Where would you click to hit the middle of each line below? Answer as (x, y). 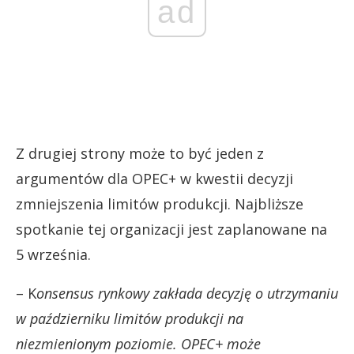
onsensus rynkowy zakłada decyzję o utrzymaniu (187, 293)
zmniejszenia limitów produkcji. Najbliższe (160, 203)
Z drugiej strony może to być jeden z (140, 153)
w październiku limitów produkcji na (130, 318)
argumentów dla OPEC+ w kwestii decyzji (154, 178)
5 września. (53, 254)
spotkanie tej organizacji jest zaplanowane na (171, 229)
